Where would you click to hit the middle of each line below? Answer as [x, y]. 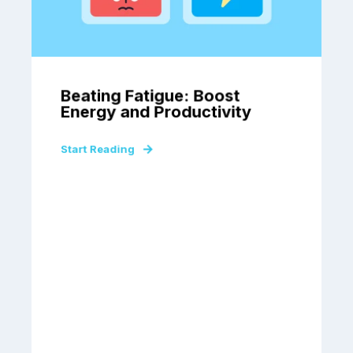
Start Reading [97, 149]
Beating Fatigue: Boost [150, 96]
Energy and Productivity [156, 112]
